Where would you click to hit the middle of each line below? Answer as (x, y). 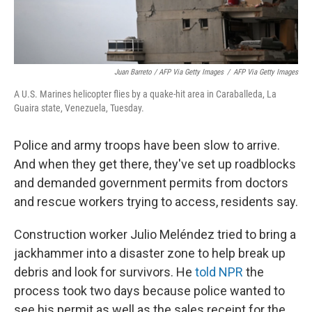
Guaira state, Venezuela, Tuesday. (79, 108)
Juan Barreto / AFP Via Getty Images (169, 72)
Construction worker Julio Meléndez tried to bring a (155, 234)
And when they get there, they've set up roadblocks (155, 164)
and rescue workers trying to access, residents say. (156, 202)
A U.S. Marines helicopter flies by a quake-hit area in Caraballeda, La (145, 94)
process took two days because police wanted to (149, 291)
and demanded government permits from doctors (151, 183)
